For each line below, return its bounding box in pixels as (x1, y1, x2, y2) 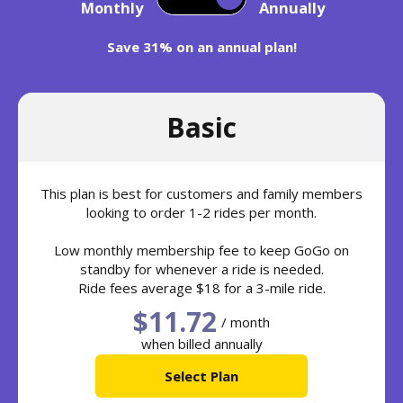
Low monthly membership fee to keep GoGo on (54, 241, 349, 260)
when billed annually (140, 335, 263, 354)
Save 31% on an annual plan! (106, 38, 297, 57)
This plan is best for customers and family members (40, 184, 363, 203)
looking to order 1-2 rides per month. (86, 203, 317, 222)
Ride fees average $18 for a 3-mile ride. (77, 279, 326, 298)
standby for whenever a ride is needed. (79, 260, 324, 279)
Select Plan (165, 367, 238, 386)
